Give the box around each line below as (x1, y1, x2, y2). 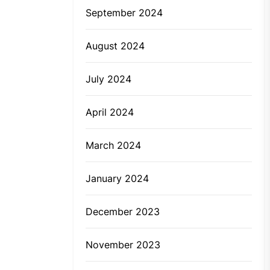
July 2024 (86, 73, 131, 86)
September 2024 (86, 7, 163, 19)
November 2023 (86, 239, 160, 251)
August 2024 (86, 40, 145, 52)
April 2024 (86, 106, 134, 119)
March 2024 (86, 139, 141, 152)
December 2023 (86, 206, 160, 218)
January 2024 (86, 172, 149, 185)
